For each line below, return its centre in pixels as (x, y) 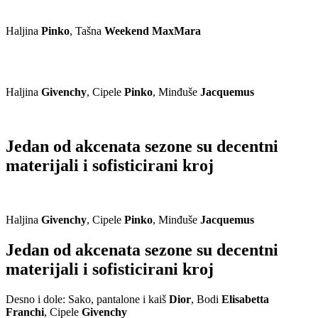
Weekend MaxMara (153, 31)
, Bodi (206, 299)
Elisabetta (245, 299)
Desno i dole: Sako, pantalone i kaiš (87, 299)
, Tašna (87, 31)
